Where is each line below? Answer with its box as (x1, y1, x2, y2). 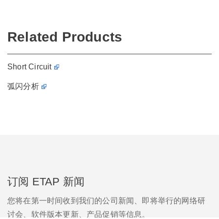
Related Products (7, 29, 123, 44)
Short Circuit (7, 62, 52, 71)
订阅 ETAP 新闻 (7, 175, 85, 188)
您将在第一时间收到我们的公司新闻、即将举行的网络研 (7, 196, 206, 205)
